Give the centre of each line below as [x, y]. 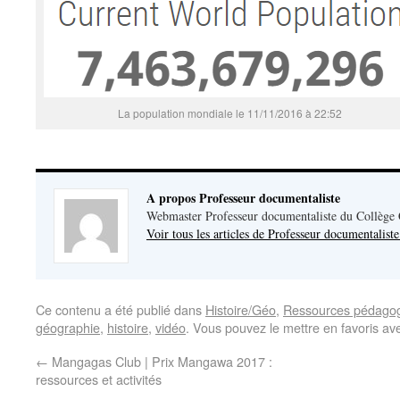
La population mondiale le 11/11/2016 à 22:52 [229, 113]
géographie [68, 327]
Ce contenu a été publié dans [121, 309]
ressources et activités [99, 379]
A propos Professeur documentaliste [243, 198]
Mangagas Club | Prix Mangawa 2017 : [160, 361]
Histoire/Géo [241, 309]
